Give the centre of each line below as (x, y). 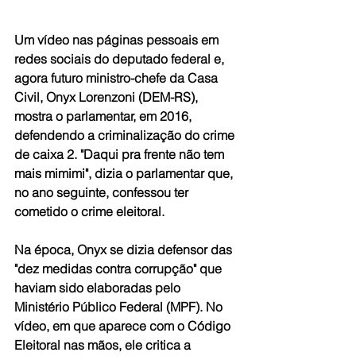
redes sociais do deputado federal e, (121, 59)
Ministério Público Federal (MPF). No (120, 307)
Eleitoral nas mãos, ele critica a (104, 345)
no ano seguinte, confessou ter (103, 193)
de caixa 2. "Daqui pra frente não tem (121, 155)
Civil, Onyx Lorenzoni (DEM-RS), (108, 97)
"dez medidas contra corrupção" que (120, 269)
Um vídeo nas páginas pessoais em (118, 40)
